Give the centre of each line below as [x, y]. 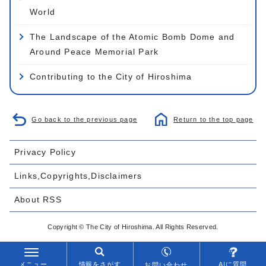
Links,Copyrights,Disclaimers [78, 175]
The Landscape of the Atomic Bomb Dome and [132, 37]
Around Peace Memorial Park [94, 51]
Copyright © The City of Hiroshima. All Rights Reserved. [133, 227]
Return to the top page [213, 119]
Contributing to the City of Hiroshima [111, 76]
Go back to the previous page [84, 119]
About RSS [38, 199]
